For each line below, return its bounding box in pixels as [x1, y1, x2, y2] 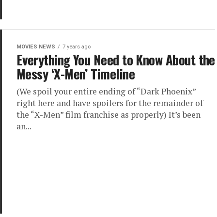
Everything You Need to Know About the [16, 50, 215, 69]
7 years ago [62, 44, 91, 50]
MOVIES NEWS [16, 44, 55, 50]
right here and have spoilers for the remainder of [16, 97, 203, 108]
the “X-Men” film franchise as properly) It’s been [16, 109, 201, 120]
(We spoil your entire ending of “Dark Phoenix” [16, 86, 196, 97]
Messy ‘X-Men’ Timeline [16, 64, 135, 83]
